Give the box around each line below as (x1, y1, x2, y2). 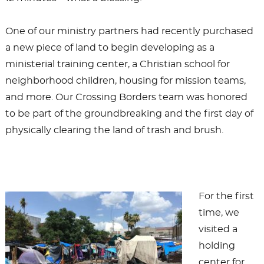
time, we (198, 208, 239, 218)
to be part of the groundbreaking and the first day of (5, 109, 253, 119)
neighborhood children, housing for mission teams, (5, 76, 246, 86)
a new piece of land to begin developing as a (5, 43, 214, 53)
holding (198, 241, 235, 251)
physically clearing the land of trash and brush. (5, 126, 223, 136)
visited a (198, 225, 237, 235)
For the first (198, 192, 254, 202)
